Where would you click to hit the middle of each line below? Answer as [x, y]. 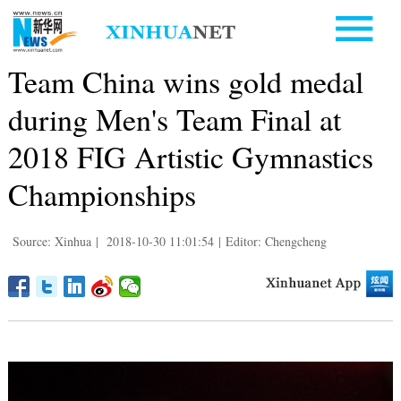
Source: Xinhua [51, 241]
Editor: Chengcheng [276, 241]
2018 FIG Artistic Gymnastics [190, 156]
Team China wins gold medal [185, 81]
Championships [102, 194]
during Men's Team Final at [174, 119]
